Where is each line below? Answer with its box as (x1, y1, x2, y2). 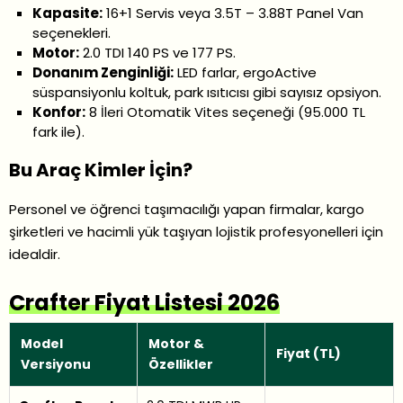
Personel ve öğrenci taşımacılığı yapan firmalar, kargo (9, 200, 364, 219)
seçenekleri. (32, 23, 112, 43)
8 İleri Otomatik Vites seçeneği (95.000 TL (85, 103, 366, 122)
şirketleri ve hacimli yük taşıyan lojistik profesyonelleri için (9, 222, 383, 242)
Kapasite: (32, 4, 103, 23)
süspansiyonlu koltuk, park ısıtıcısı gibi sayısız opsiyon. (32, 83, 382, 103)
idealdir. (9, 245, 60, 264)
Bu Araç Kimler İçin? (9, 157, 193, 184)
